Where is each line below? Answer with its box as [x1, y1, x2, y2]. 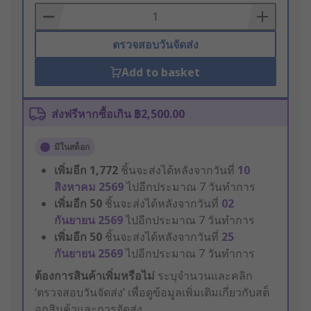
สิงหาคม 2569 [54, 179, 126, 195]
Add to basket [121, 65, 201, 81]
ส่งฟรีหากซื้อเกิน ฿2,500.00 [51, 106, 185, 122]
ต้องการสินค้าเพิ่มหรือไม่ [35, 268, 155, 284]
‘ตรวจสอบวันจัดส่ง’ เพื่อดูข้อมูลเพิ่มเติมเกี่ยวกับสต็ [35, 285, 269, 301]
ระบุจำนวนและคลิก [155, 268, 253, 284]
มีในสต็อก [54, 141, 90, 153]
